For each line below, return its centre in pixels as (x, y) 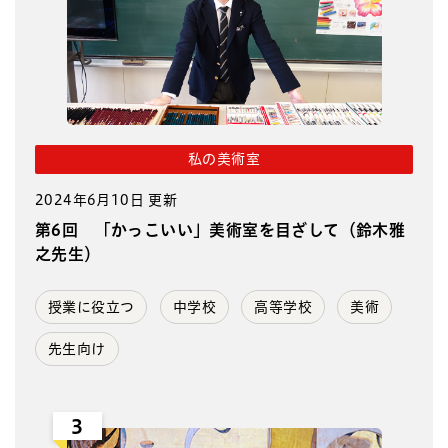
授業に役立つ (91, 306)
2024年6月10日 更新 (106, 199)
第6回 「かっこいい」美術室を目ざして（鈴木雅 (220, 229)
